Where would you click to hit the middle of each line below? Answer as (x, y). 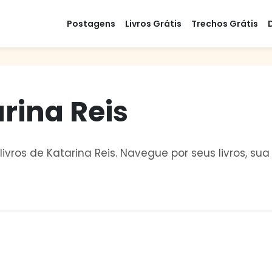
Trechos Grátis (225, 23)
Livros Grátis (153, 23)
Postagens (91, 23)
